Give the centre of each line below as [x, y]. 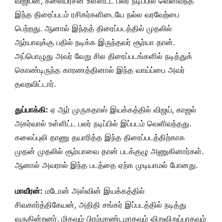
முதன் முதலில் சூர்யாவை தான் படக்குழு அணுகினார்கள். [109, 151]
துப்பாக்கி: [31, 110]
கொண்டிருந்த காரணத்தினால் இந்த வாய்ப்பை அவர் [100, 70]
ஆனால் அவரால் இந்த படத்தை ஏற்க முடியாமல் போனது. [106, 165]
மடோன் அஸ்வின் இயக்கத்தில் [94, 191]
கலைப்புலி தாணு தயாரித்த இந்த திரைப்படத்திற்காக [100, 137]
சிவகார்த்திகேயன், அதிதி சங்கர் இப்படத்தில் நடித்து [101, 205]
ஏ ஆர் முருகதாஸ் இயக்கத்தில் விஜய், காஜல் [122, 110]
